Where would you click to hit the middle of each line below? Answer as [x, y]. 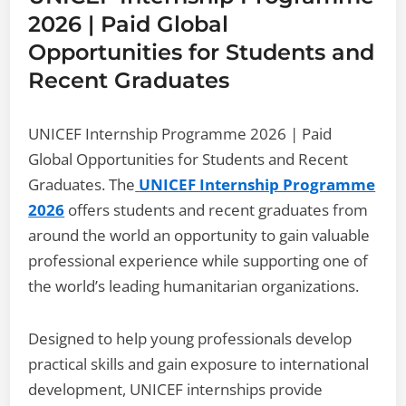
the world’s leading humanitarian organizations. [194, 285]
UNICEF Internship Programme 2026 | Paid [180, 133]
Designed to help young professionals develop [190, 338]
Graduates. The [82, 184]
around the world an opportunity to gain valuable [199, 235]
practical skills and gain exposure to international [199, 363]
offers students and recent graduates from [217, 209]
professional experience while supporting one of [198, 260]
